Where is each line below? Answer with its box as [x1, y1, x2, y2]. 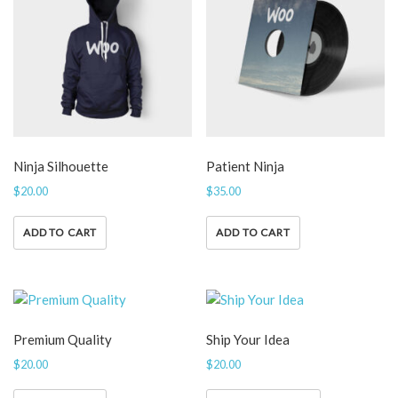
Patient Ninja [206, 158, 285, 175]
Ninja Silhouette [13, 158, 108, 175]
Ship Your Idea [206, 331, 291, 348]
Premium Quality [13, 331, 112, 348]
